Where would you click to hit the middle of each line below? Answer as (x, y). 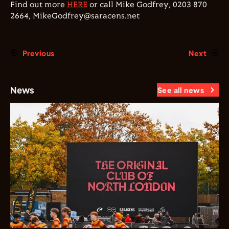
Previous (39, 53)
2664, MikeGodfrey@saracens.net (75, 16)
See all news (180, 90)
